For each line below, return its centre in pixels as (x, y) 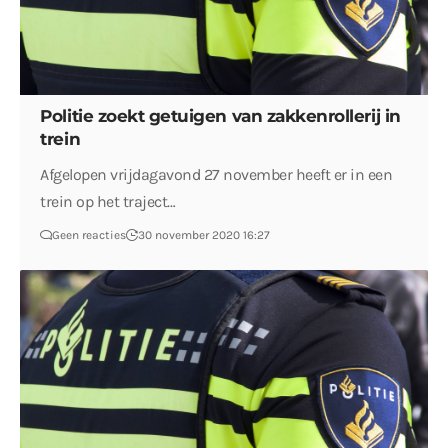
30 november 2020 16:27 (204, 234)
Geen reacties (89, 234)
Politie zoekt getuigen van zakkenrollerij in (220, 115)
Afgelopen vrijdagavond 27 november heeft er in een (216, 174)
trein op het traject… (108, 201)
